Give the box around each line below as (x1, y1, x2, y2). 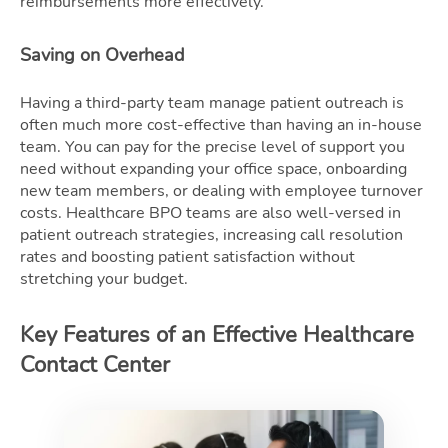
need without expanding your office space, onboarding (20, 157, 407, 180)
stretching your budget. (20, 267, 188, 290)
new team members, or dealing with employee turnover (20, 179, 423, 202)
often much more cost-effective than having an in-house (20, 113, 422, 136)
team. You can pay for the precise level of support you (20, 135, 405, 158)
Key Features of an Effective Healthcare (20, 319, 414, 350)
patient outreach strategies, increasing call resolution (20, 223, 403, 246)
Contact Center (20, 349, 170, 380)
